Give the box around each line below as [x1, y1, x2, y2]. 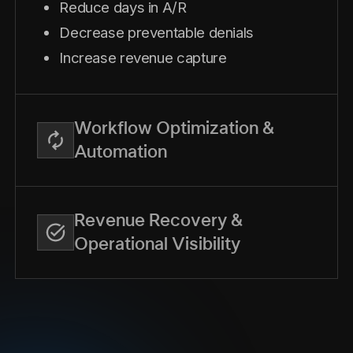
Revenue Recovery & [73, 210, 243, 230]
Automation [73, 142, 167, 162]
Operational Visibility [73, 234, 240, 254]
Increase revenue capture [59, 48, 227, 66]
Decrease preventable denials [59, 23, 254, 41]
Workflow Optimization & [73, 118, 274, 138]
